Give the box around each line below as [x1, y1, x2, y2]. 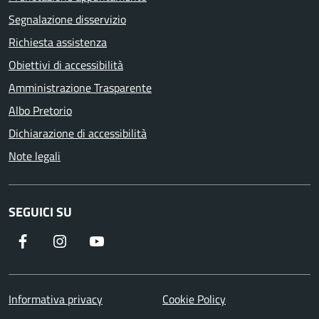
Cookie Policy [162, 290, 226, 308]
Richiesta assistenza [9, 33, 107, 51]
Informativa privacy [9, 290, 103, 308]
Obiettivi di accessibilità [9, 56, 123, 73]
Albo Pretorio [9, 101, 72, 119]
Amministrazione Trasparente [9, 78, 152, 96]
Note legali [9, 147, 61, 164]
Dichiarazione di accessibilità [9, 124, 147, 142]
